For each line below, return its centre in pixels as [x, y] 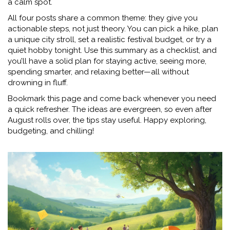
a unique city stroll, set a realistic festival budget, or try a [110, 40]
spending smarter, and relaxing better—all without [98, 72]
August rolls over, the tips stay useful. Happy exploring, [107, 120]
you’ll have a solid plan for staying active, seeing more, [107, 61]
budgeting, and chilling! [51, 131]
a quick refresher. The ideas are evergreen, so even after [110, 109]
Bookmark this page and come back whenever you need [112, 99]
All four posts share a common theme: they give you [103, 18]
